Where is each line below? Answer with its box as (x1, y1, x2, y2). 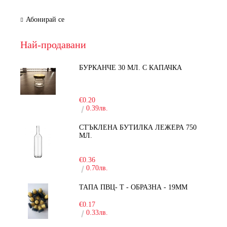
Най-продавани (20, 39, 86, 50)
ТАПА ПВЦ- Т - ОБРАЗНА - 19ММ (79, 183, 188, 191)
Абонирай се (26, 15, 64, 23)
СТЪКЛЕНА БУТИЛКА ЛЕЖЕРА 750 (79, 123, 197, 131)
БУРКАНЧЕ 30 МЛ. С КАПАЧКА (79, 63, 182, 71)
